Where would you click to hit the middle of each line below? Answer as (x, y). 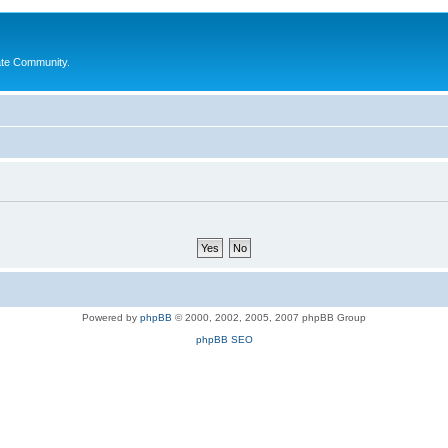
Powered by (111, 317)
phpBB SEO (224, 339)
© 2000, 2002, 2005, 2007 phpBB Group (269, 317)
